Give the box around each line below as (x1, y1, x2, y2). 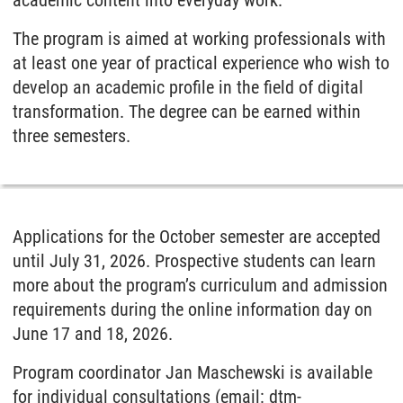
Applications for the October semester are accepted (13, 225, 381, 247)
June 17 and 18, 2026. (13, 322, 173, 345)
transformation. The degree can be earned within (13, 100, 361, 122)
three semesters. (13, 124, 130, 147)
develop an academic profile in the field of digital (13, 76, 363, 98)
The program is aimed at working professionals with (13, 27, 386, 49)
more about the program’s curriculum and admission (13, 273, 388, 296)
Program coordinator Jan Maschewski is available (13, 361, 372, 383)
